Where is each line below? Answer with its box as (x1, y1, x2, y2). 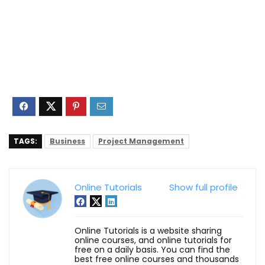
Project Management (98, 135, 184, 146)
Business (50, 135, 85, 146)
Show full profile (169, 180, 238, 193)
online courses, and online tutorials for (75, 234, 232, 246)
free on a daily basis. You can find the (75, 243, 230, 256)
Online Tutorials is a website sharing (75, 224, 222, 237)
